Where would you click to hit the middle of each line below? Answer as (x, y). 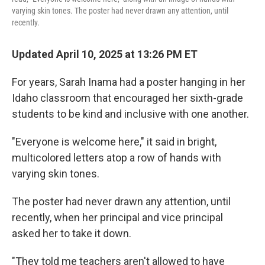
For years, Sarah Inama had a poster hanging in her (129, 82)
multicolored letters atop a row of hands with (117, 158)
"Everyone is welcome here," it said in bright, (114, 142)
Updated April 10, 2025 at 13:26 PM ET (105, 54)
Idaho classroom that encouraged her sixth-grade (127, 98)
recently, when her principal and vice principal (117, 217)
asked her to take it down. (72, 233)
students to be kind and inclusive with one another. (130, 114)
